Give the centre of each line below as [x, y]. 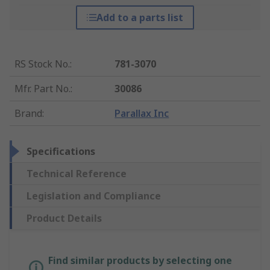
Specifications [61, 152]
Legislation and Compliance [94, 196]
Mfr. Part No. [42, 89]
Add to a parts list [140, 18]
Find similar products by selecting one [140, 261]
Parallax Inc [142, 114]
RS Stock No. [42, 64]
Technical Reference [77, 174]
